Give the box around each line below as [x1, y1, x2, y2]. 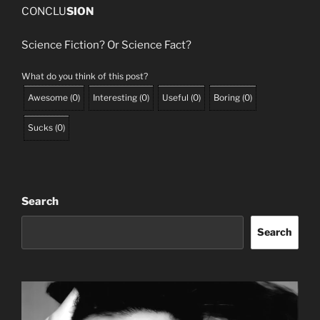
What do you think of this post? [21, 71, 148, 82]
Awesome [28, 92, 68, 104]
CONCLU [21, 5, 66, 19]
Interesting [93, 92, 137, 104]
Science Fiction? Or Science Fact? [21, 38, 191, 51]
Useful [162, 92, 189, 104]
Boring [214, 92, 240, 104]
